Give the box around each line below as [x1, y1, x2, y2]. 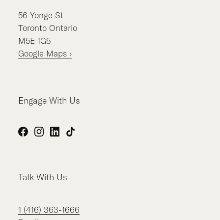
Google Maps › [18, 48, 72, 58]
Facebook [23, 131, 64, 143]
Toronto [18, 22, 47, 33]
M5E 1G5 [18, 35, 51, 46]
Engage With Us [18, 94, 81, 106]
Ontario [49, 22, 78, 33]
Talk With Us [18, 171, 68, 183]
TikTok [70, 131, 98, 143]
